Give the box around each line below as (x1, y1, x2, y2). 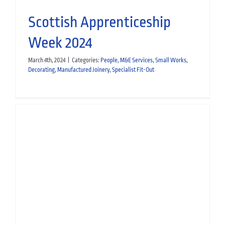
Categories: (71, 56, 100, 64)
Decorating (28, 66, 55, 73)
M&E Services (120, 56, 153, 64)
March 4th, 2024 (28, 56, 65, 64)
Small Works (155, 56, 186, 64)
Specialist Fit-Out (111, 66, 154, 73)
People (100, 56, 118, 64)
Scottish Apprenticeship (28, 13, 171, 31)
